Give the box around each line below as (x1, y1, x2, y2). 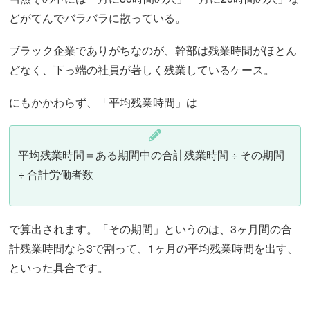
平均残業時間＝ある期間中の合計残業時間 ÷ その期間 (18, 147, 285, 163)
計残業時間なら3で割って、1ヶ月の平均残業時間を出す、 (9, 240, 299, 257)
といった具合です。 (9, 259, 109, 276)
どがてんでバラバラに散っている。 (9, 9, 187, 26)
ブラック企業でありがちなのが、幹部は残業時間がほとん (9, 42, 298, 58)
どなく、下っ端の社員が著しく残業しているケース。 (9, 61, 275, 77)
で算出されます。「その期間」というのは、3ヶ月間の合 (9, 221, 293, 237)
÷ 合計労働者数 (18, 166, 94, 183)
